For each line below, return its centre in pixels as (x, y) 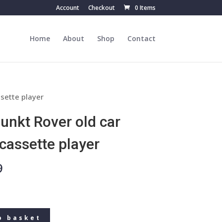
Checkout (101, 8)
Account (67, 8)
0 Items (145, 8)
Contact (141, 38)
